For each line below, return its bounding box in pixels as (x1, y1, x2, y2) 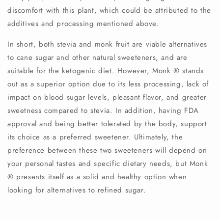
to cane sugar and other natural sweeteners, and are (7, 52, 188, 63)
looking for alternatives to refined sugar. (7, 184, 146, 195)
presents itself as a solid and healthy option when (13, 171, 187, 182)
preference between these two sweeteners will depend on (7, 144, 207, 156)
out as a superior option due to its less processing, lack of (7, 78, 209, 89)
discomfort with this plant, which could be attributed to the (7, 4, 212, 16)
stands (179, 65, 204, 76)
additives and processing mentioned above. (7, 18, 159, 29)
